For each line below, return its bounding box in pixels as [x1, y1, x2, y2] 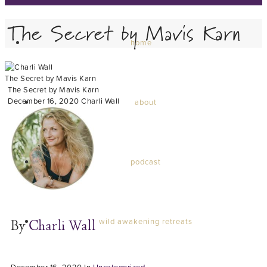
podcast [130, 156, 161, 167]
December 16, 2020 [8, 95, 79, 107]
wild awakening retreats [98, 216, 193, 227]
